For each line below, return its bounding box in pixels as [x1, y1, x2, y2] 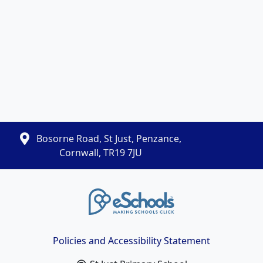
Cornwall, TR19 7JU [59, 146, 142, 160]
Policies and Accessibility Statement [53, 234, 210, 248]
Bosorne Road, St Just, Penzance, [34, 132, 181, 146]
